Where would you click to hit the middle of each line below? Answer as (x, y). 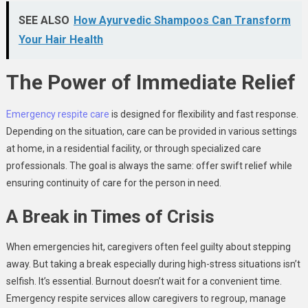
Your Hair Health (60, 40)
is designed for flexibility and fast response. (203, 114)
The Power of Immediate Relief (151, 82)
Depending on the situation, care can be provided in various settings (151, 131)
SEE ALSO (44, 20)
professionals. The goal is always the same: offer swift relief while (149, 166)
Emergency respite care (57, 114)
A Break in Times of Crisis (110, 217)
